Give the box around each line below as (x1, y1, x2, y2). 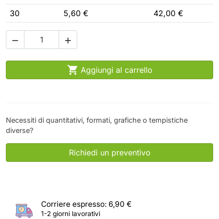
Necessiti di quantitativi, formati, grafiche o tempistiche (6, 116, 188, 124)
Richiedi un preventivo (68, 148, 151, 157)
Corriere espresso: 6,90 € (41, 199, 131, 209)
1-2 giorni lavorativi (41, 209, 100, 218)
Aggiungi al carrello (80, 65, 153, 75)
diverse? (6, 126, 33, 134)
